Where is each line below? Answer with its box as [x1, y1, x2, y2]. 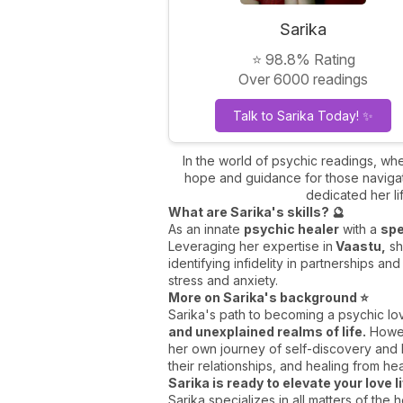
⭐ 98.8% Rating [251, 49, 355, 68]
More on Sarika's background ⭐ [168, 289, 369, 305]
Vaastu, [333, 237, 386, 254]
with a [339, 220, 381, 237]
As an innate [168, 220, 244, 237]
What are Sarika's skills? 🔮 [168, 203, 345, 219]
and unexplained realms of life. [168, 323, 366, 339]
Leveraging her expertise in [168, 237, 333, 254]
